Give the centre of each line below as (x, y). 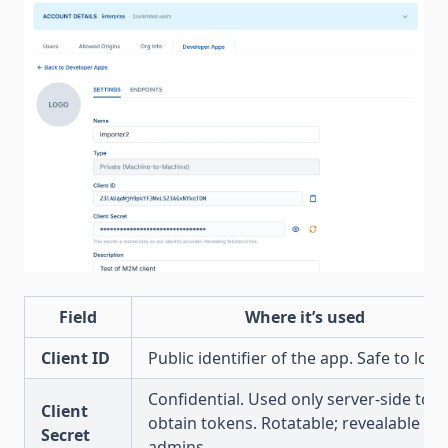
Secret (65, 434)
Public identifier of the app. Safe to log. (295, 357)
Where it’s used (305, 316)
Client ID (75, 357)
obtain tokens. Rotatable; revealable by (295, 422)
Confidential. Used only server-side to (289, 398)
